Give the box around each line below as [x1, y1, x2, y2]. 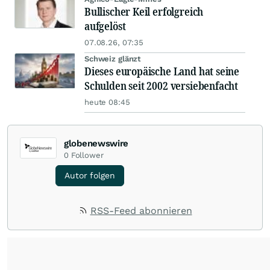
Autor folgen [64, 171, 115, 181]
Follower [71, 151, 104, 160]
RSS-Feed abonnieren [90, 205, 192, 217]
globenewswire [64, 138, 129, 149]
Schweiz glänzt [84, 54, 142, 64]
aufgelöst [84, 19, 126, 34]
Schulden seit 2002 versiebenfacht [84, 78, 239, 93]
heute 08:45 [84, 98, 130, 107]
